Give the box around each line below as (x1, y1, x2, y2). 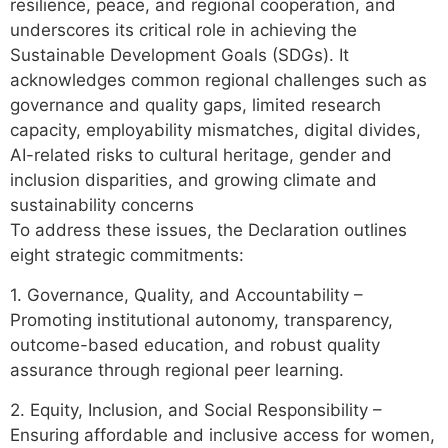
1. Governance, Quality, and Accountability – (10, 285, 363, 306)
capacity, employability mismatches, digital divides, (10, 119, 421, 140)
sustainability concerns (10, 194, 194, 215)
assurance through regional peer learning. (10, 360, 344, 381)
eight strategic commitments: (10, 244, 244, 265)
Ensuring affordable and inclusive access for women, (10, 425, 435, 446)
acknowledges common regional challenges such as (10, 69, 427, 90)
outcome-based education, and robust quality (10, 335, 380, 356)
